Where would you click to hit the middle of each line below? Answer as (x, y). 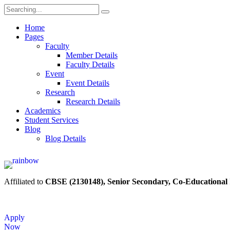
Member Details (92, 55)
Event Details (88, 83)
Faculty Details (90, 64)
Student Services (52, 120)
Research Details (93, 101)
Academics (43, 111)
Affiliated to (25, 181)
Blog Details (65, 138)
